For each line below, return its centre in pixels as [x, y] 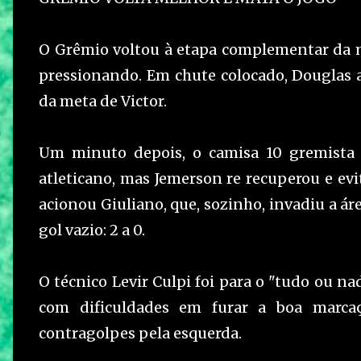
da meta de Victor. [103, 101]
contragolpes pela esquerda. [140, 333]
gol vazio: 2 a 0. [92, 230]
